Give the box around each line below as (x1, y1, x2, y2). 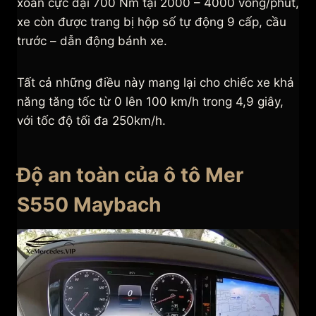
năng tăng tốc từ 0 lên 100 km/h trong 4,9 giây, (17, 95, 284, 109)
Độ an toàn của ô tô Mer (17, 163, 243, 188)
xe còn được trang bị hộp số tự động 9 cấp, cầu (17, 15, 286, 30)
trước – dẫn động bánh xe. (17, 34, 167, 49)
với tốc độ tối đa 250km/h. (17, 114, 166, 128)
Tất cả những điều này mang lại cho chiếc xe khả (17, 75, 294, 90)
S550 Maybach (17, 193, 161, 217)
